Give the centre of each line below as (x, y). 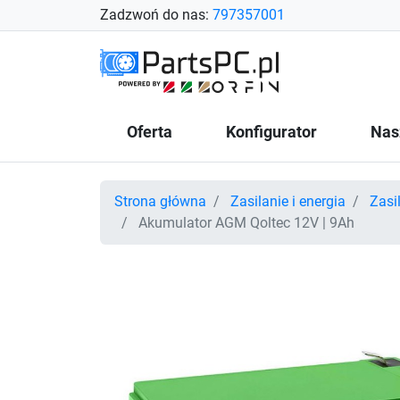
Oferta (150, 132)
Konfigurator (271, 132)
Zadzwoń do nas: (156, 15)
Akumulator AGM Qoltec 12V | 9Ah (245, 223)
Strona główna (160, 201)
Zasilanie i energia (288, 201)
